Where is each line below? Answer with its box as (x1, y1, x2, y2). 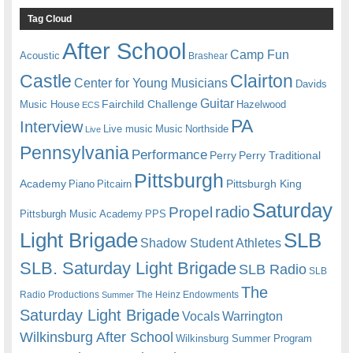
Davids (295, 77, 327, 90)
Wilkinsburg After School (20, 329, 173, 345)
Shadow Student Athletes (140, 236, 281, 250)
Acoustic (20, 49, 60, 61)
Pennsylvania (20, 142, 129, 163)
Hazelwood (236, 98, 286, 110)
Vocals (182, 309, 220, 323)
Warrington (222, 308, 283, 323)
